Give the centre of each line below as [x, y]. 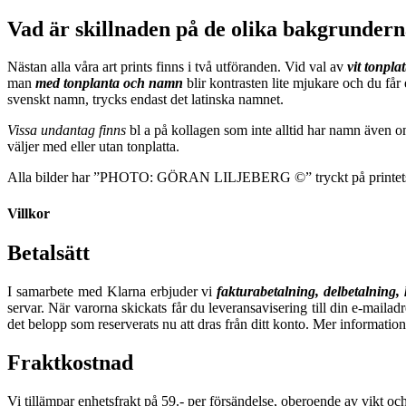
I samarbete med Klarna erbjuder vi [110, 291]
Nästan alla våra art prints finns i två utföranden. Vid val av [177, 67]
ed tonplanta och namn [115, 83]
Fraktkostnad [70, 362]
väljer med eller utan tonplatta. [93, 147]
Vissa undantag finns [67, 130]
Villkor [29, 213]
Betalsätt [48, 252]
